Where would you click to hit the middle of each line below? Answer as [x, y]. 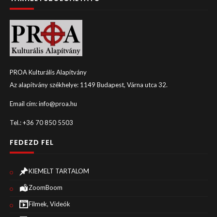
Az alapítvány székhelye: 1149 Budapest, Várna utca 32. [88, 85]
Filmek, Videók [49, 204]
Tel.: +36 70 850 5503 [41, 122]
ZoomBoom [46, 188]
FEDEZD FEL [31, 143]
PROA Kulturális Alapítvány [48, 72]
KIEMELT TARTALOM [59, 171]
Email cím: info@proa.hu [43, 103]
